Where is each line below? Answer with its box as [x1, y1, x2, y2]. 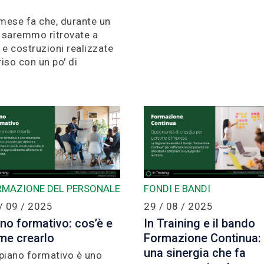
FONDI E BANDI [144, 182, 210, 194]
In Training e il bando [144, 216, 255, 230]
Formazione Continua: [144, 230, 261, 245]
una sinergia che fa [144, 245, 246, 260]
